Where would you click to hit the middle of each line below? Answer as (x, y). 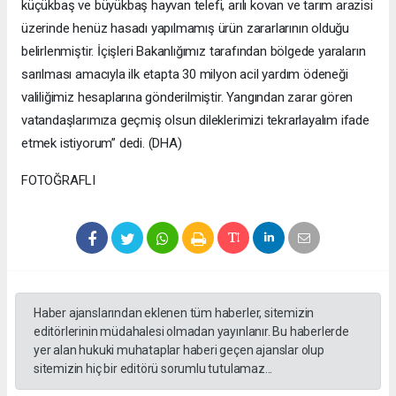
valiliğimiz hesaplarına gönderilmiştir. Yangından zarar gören (187, 97)
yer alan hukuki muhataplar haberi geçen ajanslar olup (179, 350)
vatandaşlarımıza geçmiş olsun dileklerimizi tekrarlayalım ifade (195, 120)
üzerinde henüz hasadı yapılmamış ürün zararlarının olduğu (186, 28)
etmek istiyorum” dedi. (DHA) (102, 143)
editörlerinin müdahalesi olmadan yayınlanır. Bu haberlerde (191, 331)
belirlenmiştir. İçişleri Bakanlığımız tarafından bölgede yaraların (194, 51)
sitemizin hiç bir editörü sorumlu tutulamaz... (153, 368)
